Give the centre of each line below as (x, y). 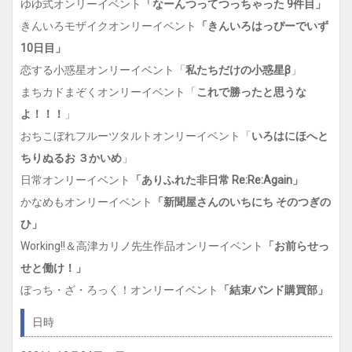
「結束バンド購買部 (268, 290)
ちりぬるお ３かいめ (71, 158)
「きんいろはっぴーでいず (262, 26)
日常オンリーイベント (75, 180)
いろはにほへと (290, 136)
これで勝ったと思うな (251, 92)
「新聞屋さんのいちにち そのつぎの (242, 202)
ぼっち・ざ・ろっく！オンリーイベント (119, 290)
